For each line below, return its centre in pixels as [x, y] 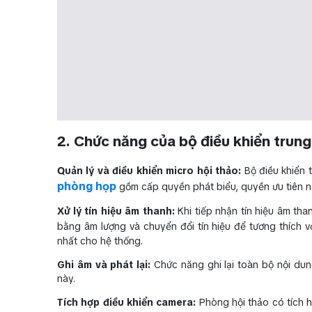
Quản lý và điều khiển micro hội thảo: [149, 170]
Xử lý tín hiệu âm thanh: [116, 211]
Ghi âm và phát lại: [104, 264]
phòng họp [87, 186]
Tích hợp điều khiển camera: [127, 302]
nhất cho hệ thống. [100, 241]
